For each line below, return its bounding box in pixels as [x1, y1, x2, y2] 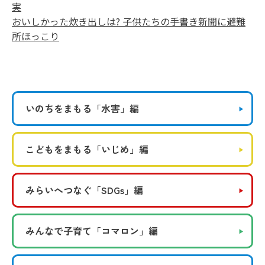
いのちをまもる [25, 101, 92, 115]
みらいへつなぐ [25, 183, 92, 197]
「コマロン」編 [92, 224, 158, 238]
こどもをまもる [25, 142, 92, 156]
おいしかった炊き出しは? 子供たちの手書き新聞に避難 [12, 14, 245, 28]
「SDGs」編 [92, 183, 143, 197]
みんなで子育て [25, 224, 92, 238]
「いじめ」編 [92, 142, 148, 156]
